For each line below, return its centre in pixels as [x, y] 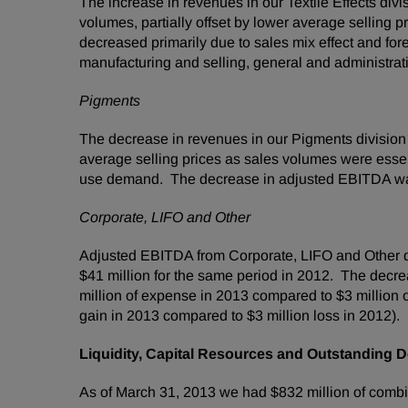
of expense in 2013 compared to [229, 296]
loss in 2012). [355, 316]
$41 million [115, 275]
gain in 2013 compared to [163, 316]
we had [243, 392]
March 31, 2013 [166, 392]
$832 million [310, 392]
